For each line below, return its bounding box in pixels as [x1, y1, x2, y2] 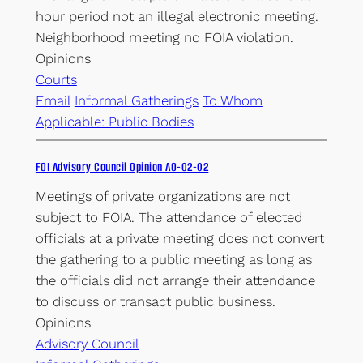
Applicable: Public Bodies [35, 113, 194, 130]
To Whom [202, 92, 263, 109]
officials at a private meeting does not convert [35, 230, 324, 247]
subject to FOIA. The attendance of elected [35, 209, 302, 226]
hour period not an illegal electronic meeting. [35, 8, 318, 25]
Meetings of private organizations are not [35, 188, 290, 205]
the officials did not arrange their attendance [35, 272, 315, 289]
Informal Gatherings [74, 92, 199, 109]
